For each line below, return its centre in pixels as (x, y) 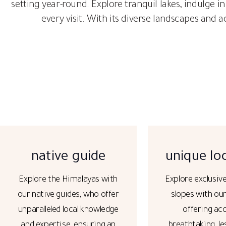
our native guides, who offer (68, 195)
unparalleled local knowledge (68, 211)
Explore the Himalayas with (68, 180)
